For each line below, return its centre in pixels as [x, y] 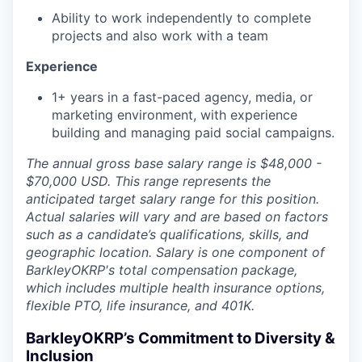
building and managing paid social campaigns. [193, 133]
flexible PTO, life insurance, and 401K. [140, 305]
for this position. [267, 199]
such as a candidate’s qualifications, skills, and [167, 234]
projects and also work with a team [160, 36]
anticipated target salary [103, 199]
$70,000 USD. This [85, 181]
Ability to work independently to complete [181, 18]
